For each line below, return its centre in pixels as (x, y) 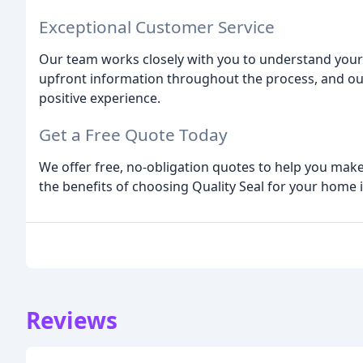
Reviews (72, 320)
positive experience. (100, 98)
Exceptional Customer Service (157, 26)
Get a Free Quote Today (133, 134)
